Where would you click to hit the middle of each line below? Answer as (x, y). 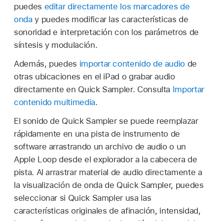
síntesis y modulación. (56, 45)
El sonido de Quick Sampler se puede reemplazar (106, 121)
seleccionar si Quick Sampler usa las (83, 198)
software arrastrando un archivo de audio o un (100, 146)
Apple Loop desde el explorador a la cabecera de (106, 159)
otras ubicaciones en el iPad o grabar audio (94, 76)
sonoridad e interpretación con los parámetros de (106, 32)
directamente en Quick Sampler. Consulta (93, 89)
